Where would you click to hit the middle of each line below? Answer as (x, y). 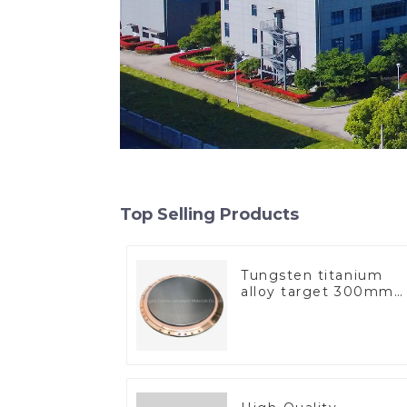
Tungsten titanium (312, 276)
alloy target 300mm (288, 292)
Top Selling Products (209, 214)
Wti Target (282, 308)
